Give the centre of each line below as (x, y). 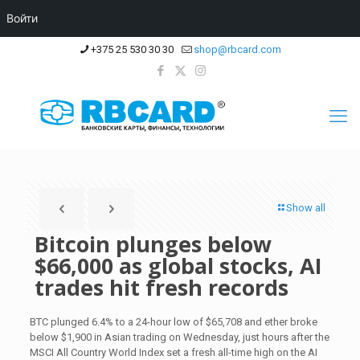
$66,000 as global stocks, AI (178, 266)
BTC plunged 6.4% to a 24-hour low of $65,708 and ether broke (173, 322)
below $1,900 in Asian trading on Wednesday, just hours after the (179, 337)
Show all (306, 208)
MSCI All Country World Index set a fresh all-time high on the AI (173, 352)
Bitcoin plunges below (153, 244)
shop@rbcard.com (237, 49)
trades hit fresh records (162, 287)
